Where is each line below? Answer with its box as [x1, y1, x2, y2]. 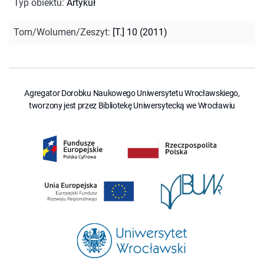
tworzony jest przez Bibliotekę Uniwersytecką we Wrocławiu [29, 100, 235, 110]
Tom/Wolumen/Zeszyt [14, 26, 108, 38]
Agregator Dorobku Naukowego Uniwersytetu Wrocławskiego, [24, 88, 240, 98]
